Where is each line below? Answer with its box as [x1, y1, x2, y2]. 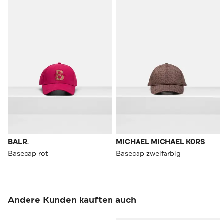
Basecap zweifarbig [116, 149, 181, 158]
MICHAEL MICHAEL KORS [116, 137, 205, 147]
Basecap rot [8, 149, 48, 158]
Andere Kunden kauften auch [8, 194, 136, 206]
